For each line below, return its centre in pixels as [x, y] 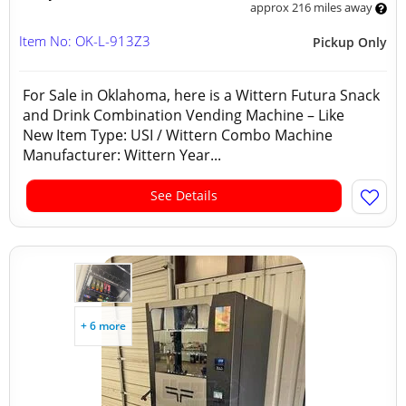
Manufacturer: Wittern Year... [122, 155]
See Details [184, 195]
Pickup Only [350, 42]
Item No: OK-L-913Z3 [85, 41]
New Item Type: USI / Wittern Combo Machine [178, 135]
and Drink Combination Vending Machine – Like [184, 115]
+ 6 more [103, 326]
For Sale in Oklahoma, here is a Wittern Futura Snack [201, 95]
